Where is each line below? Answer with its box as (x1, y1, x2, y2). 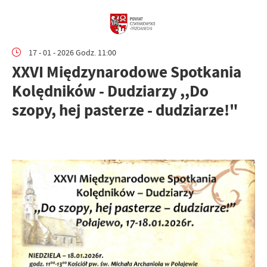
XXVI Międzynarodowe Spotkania (12, 61, 241, 83)
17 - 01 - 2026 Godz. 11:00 (29, 46, 116, 58)
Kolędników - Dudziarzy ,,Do (12, 80, 209, 102)
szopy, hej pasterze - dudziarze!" (12, 99, 238, 121)
